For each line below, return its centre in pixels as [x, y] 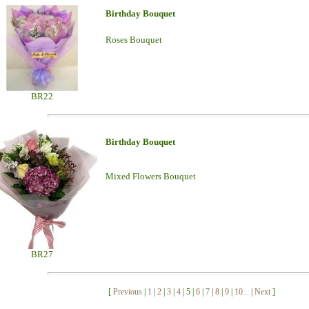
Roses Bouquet [133, 40]
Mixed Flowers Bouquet [150, 176]
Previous [128, 292]
